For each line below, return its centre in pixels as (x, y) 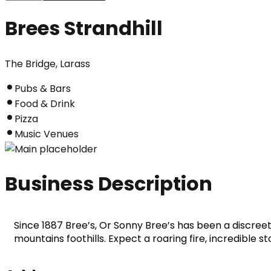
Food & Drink (45, 103)
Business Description (109, 184)
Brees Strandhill (84, 28)
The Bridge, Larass (47, 64)
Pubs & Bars (43, 88)
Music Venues (47, 134)
